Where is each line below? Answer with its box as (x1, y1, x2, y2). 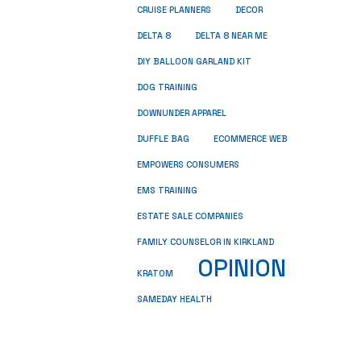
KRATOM (137, 268, 173, 279)
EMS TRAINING (137, 185, 197, 196)
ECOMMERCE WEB (214, 134, 288, 144)
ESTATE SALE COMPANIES (137, 211, 243, 222)
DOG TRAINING (137, 82, 197, 93)
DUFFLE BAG (137, 134, 189, 144)
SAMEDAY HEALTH (137, 293, 212, 305)
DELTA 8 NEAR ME (195, 31, 268, 41)
